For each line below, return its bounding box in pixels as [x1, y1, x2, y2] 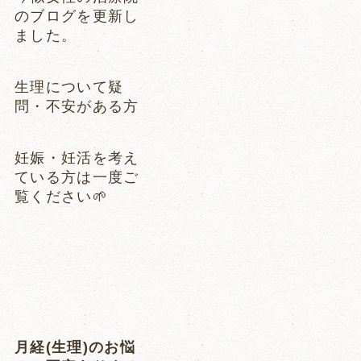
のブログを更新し [14, 7, 139, 24]
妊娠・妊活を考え [14, 150, 139, 167]
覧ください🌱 [14, 189, 108, 205]
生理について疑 [14, 78, 124, 95]
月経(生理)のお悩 [14, 339, 136, 356]
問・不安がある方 [14, 98, 139, 114]
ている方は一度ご [14, 169, 139, 186]
